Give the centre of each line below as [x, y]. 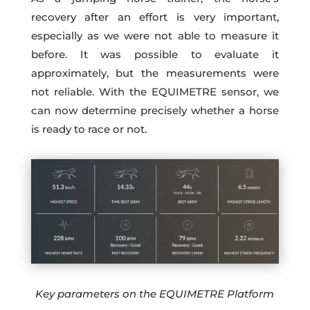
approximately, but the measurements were [155, 73]
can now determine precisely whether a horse [155, 111]
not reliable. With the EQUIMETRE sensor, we [155, 92]
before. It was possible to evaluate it [155, 55]
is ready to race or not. [89, 129]
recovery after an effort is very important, [155, 17]
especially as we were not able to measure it [155, 36]
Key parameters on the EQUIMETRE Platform [155, 293]
